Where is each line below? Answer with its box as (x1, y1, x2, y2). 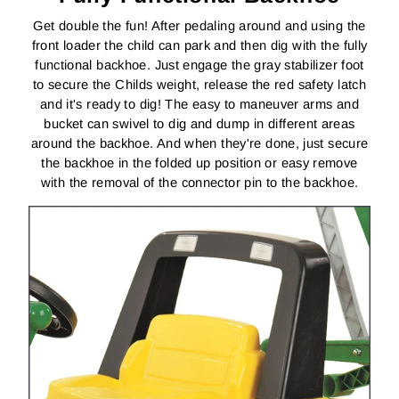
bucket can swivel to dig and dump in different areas (44, 116, 355, 131)
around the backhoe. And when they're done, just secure (30, 135, 369, 151)
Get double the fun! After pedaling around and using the (33, 18, 366, 33)
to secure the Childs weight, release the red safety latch (33, 77, 366, 92)
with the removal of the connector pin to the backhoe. (40, 175, 359, 190)
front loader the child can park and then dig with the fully (31, 37, 368, 53)
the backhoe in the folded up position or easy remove (41, 155, 358, 170)
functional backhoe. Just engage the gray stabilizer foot (35, 57, 364, 72)
